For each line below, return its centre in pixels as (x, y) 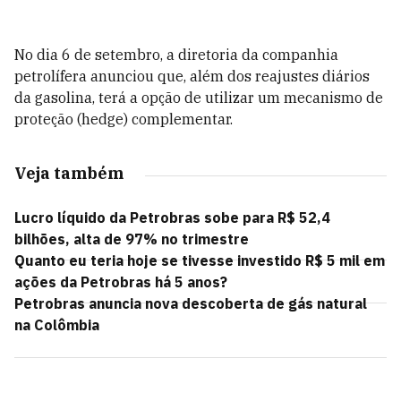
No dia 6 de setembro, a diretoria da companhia (176, 55)
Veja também (69, 173)
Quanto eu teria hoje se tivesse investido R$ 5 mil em (200, 260)
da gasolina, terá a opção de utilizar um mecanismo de (199, 98)
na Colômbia (57, 325)
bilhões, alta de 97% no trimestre (132, 239)
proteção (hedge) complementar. (124, 119)
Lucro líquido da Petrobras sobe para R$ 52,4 (172, 218)
